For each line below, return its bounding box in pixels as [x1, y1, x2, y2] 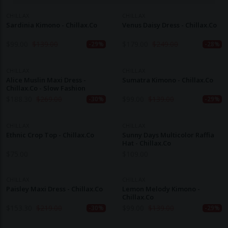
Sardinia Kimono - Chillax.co [6, 20, 97, 30]
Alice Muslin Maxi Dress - [6, 75, 86, 84]
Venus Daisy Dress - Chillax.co [122, 20, 217, 30]
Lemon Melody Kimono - [122, 184, 200, 193]
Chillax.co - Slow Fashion [6, 83, 85, 93]
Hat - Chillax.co [122, 138, 171, 148]
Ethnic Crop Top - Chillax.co [6, 130, 94, 139]
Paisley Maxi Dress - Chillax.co [6, 184, 103, 193]
